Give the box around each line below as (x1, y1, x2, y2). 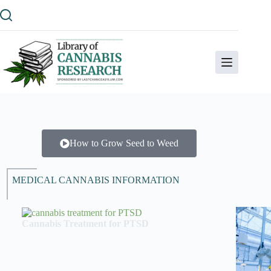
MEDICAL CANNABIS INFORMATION (12, 175, 180, 185)
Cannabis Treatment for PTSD (22, 218, 149, 229)
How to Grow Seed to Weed (70, 138, 179, 148)
